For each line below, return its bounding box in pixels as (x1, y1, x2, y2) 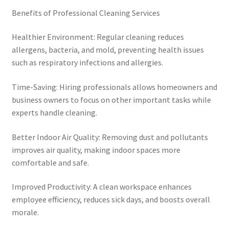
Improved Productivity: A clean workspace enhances (11, 181, 192, 192)
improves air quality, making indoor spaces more (11, 144, 180, 155)
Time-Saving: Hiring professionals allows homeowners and (11, 82, 217, 93)
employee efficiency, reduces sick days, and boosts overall (11, 194, 210, 205)
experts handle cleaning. (11, 107, 97, 118)
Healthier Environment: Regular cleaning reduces (11, 32, 184, 42)
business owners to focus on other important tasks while (11, 95, 211, 105)
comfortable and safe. (11, 157, 89, 168)
